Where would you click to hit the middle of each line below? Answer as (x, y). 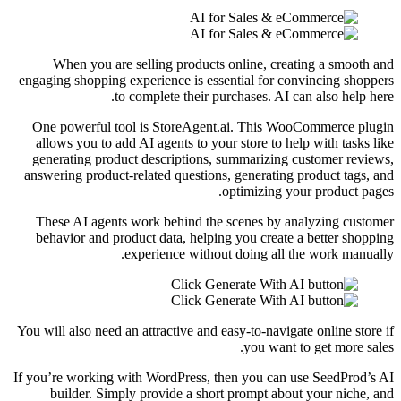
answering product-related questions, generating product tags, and (209, 175)
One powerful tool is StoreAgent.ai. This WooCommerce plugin (213, 126)
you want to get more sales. (319, 346)
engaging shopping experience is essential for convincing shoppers (206, 80)
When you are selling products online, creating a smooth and (223, 64)
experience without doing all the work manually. (259, 253)
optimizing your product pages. (308, 191)
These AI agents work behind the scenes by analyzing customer (215, 221)
